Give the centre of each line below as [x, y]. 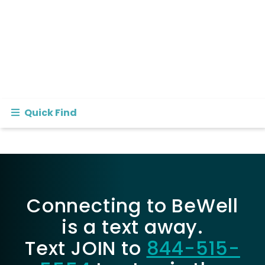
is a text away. [132, 227]
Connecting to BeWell [132, 206]
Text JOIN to [86, 248]
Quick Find [50, 113]
